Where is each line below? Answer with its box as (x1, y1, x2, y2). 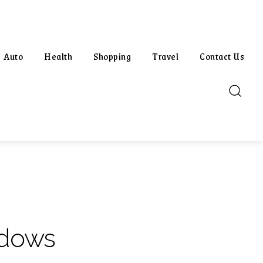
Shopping (93, 48, 131, 64)
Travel (152, 48, 178, 64)
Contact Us (200, 48, 244, 64)
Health (44, 48, 72, 64)
